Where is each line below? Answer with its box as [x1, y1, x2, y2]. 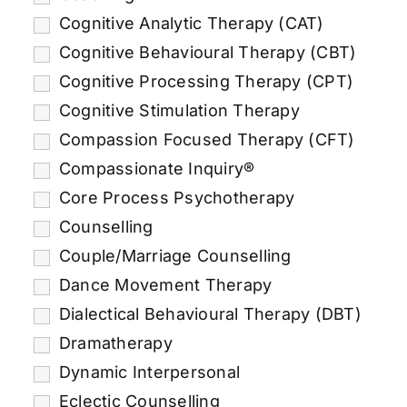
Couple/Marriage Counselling [58, 245, 292, 265]
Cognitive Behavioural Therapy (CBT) [58, 42, 357, 62]
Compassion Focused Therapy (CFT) [58, 129, 355, 149]
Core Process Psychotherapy [58, 187, 295, 207]
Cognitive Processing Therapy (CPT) [58, 71, 354, 91]
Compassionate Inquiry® [58, 158, 255, 178]
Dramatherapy [58, 333, 173, 352]
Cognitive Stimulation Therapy [58, 100, 300, 120]
